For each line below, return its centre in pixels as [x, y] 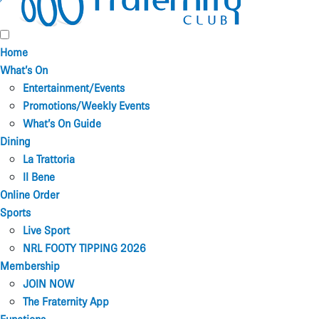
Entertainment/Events [74, 88]
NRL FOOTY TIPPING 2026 [84, 249]
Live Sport [46, 231]
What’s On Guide [62, 124]
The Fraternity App [66, 302]
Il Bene [39, 177]
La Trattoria [49, 159]
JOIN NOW [48, 284]
